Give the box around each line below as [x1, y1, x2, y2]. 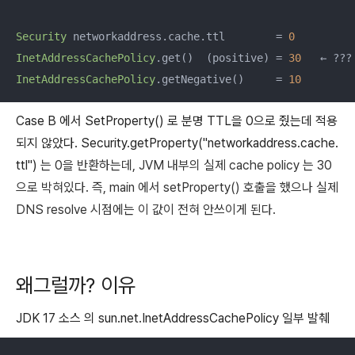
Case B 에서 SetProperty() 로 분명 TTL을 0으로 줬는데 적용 [16, 113, 338, 128]
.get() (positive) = [155, 51, 288, 64]
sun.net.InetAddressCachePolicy [98, 310, 279, 326]
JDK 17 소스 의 [16, 310, 98, 326]
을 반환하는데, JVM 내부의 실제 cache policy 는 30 [63, 157, 332, 173]
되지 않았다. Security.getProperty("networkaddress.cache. [16, 135, 338, 151]
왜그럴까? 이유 [16, 272, 136, 297]
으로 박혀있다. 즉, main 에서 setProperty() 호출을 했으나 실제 [16, 179, 338, 195]
